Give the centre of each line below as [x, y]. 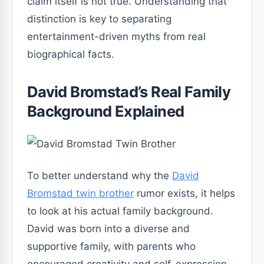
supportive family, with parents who [111, 246]
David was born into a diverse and [108, 229]
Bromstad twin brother [80, 193]
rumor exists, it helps [184, 193]
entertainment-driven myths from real [116, 37]
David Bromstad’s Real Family [129, 92]
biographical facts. [71, 54]
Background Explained [106, 111]
